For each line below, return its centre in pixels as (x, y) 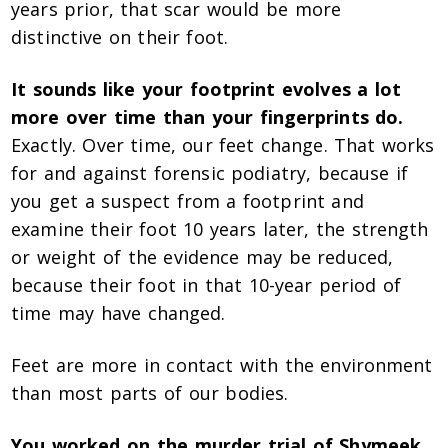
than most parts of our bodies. (150, 393)
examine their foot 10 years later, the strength (220, 229)
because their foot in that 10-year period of (206, 285)
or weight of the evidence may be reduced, (202, 257)
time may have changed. (118, 313)
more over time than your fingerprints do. (207, 117)
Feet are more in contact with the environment (222, 365)
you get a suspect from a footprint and (187, 201)
